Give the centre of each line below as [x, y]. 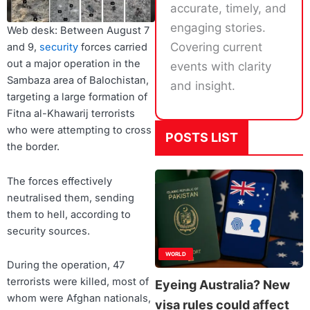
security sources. [48, 231]
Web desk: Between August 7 [78, 30]
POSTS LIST [202, 137]
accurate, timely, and [228, 8]
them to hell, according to [69, 214]
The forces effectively [60, 181]
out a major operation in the [74, 64]
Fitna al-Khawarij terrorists [71, 113]
